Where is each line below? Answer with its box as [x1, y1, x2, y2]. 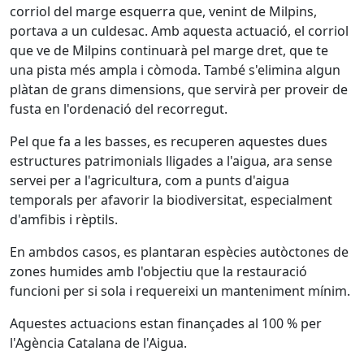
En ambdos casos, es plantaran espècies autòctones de [10, 243, 349, 261]
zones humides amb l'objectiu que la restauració [10, 262, 307, 280]
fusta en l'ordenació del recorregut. [10, 100, 227, 118]
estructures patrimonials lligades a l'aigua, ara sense [10, 152, 332, 170]
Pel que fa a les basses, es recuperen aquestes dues [10, 132, 327, 150]
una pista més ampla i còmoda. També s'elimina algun [10, 61, 340, 79]
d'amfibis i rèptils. [10, 210, 118, 228]
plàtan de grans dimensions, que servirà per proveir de [10, 80, 348, 98]
